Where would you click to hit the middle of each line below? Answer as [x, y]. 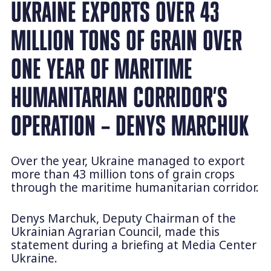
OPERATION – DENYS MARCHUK [129, 126]
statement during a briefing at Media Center [133, 245]
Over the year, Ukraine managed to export [128, 161]
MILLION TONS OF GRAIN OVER [126, 41]
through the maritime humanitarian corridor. [135, 188]
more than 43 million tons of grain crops [122, 175]
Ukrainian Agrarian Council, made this [115, 231]
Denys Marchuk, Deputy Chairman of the [123, 218]
